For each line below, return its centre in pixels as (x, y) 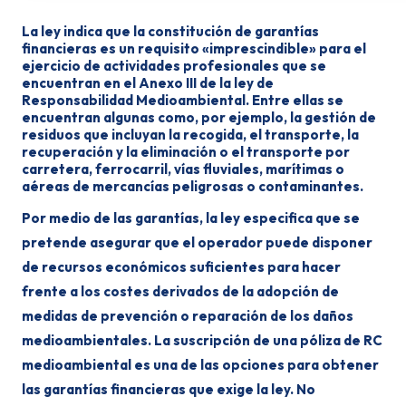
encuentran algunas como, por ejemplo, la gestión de (199, 117)
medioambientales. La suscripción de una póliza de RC (202, 340)
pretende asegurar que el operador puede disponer (197, 242)
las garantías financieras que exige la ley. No (169, 389)
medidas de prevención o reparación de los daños (188, 316)
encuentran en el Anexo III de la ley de (148, 83)
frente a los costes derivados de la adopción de (180, 291)
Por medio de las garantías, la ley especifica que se (191, 218)
